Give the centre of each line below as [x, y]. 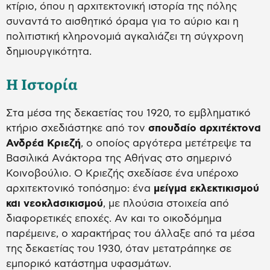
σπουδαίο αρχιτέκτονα [205, 128]
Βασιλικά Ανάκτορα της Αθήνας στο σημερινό [119, 159]
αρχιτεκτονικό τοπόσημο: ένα [80, 189]
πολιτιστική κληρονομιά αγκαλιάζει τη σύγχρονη [125, 37]
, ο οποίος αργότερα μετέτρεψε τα [166, 143]
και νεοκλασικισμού [55, 204]
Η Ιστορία [42, 84]
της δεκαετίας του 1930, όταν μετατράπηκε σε [119, 249]
